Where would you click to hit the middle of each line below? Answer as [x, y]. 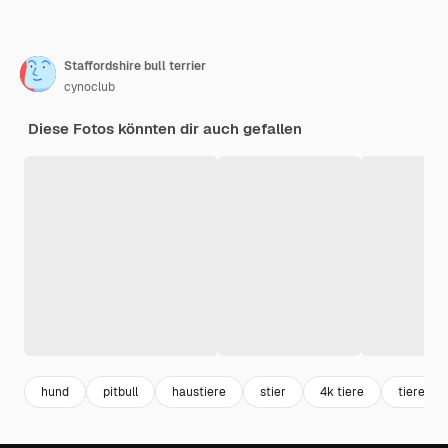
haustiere [199, 391]
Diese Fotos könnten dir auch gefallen [165, 129]
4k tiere [342, 391]
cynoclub [89, 87]
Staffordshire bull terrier [135, 66]
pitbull [120, 391]
